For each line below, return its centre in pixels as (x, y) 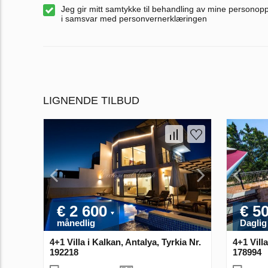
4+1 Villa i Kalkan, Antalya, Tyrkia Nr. (125, 242)
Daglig (253, 223)
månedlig (76, 223)
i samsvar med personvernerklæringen (134, 19)
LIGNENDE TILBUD (91, 101)
